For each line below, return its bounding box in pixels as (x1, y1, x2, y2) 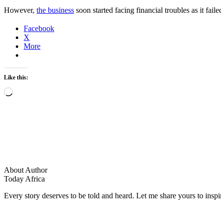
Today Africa (4, 175, 45, 184)
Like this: (4, 74, 28, 81)
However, (4, 6, 37, 15)
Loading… (12, 87, 46, 96)
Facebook (24, 24, 54, 33)
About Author (4, 166, 47, 175)
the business (37, 6, 74, 15)
